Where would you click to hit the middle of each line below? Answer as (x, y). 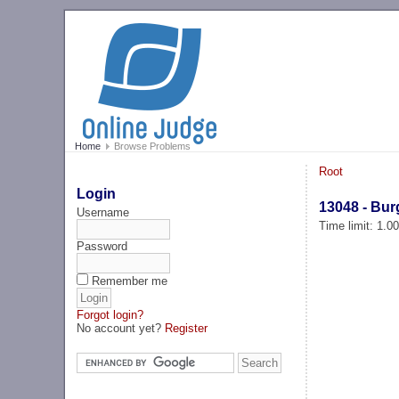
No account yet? (121, 328)
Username (103, 212)
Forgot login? (110, 314)
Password (102, 246)
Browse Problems (151, 147)
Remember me (130, 281)
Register (187, 328)
